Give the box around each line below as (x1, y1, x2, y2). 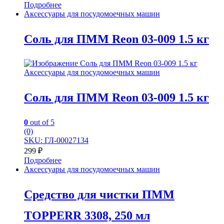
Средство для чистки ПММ (24, 188, 174, 201)
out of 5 (28, 118, 54, 127)
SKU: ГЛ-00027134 (24, 136, 88, 145)
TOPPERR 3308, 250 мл (24, 209, 150, 222)
